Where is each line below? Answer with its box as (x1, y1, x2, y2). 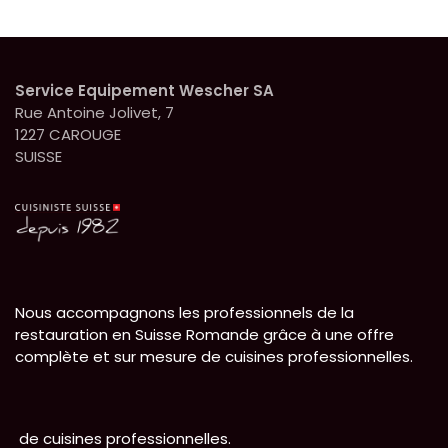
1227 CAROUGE (15, 123, 121, 145)
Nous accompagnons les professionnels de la (15, 301, 354, 323)
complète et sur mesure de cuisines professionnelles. (15, 345, 413, 367)
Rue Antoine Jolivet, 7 (15, 101, 178, 123)
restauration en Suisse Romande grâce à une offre (15, 323, 394, 345)
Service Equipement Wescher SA (15, 79, 274, 101)
